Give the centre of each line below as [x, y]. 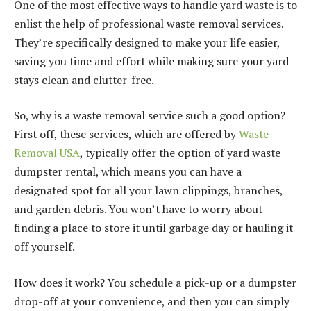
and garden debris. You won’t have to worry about [138, 209]
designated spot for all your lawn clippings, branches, [148, 191]
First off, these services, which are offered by [126, 134]
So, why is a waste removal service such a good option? [150, 116]
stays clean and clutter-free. [84, 79]
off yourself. [44, 247]
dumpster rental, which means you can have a [128, 172]
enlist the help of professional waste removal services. [149, 23]
